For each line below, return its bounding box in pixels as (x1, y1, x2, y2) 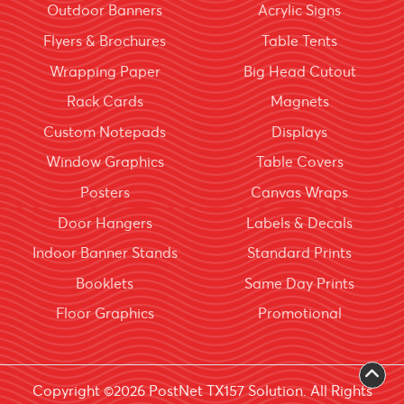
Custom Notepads (43, 122, 166, 141)
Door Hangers (57, 213, 152, 232)
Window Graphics (45, 152, 164, 171)
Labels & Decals (246, 213, 353, 232)
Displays (271, 122, 327, 141)
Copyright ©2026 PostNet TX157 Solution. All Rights (32, 381, 372, 400)
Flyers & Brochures (43, 32, 166, 50)
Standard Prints (247, 243, 352, 262)
